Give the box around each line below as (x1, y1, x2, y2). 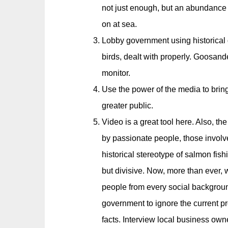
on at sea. (101, 20, 137, 28)
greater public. (101, 101, 153, 110)
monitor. (101, 69, 130, 77)
